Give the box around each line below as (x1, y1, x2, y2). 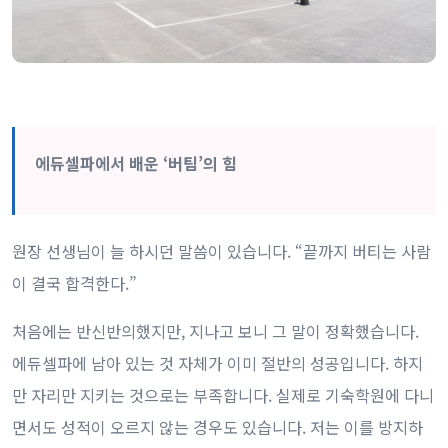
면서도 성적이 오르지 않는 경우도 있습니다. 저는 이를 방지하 (12, 414, 423, 439)
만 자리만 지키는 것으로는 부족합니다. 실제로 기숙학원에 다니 (12, 382, 434, 407)
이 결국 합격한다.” (12, 270, 137, 295)
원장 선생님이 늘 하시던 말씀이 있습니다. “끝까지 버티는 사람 (12, 238, 431, 263)
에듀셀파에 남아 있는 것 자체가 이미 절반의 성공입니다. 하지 (12, 350, 423, 375)
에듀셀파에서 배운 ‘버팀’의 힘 (35, 150, 237, 175)
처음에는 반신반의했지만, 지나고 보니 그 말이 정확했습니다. (12, 318, 419, 343)
